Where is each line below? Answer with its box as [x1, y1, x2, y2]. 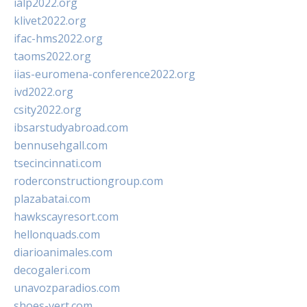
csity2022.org [14, 102, 82, 118]
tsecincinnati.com [14, 156, 101, 171]
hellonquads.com [14, 227, 100, 243]
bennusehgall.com [14, 138, 108, 153]
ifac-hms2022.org [14, 31, 103, 47]
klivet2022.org [14, 13, 86, 29]
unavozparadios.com [14, 280, 120, 296]
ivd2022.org [14, 84, 73, 100]
